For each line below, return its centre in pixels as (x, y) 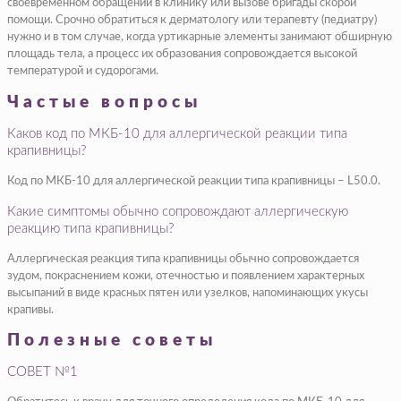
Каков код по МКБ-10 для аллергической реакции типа (177, 133)
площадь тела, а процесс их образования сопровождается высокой (182, 55)
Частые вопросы (104, 102)
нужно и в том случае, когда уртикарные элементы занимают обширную (200, 38)
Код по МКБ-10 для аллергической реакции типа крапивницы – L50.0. (194, 181)
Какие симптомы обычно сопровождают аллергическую (178, 211)
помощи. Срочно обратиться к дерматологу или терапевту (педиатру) (192, 21)
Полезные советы (112, 341)
